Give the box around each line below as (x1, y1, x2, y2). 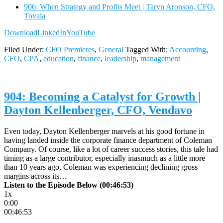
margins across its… (4, 171, 67, 180)
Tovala (24, 11, 45, 20)
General (99, 45, 123, 54)
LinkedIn (37, 28, 66, 37)
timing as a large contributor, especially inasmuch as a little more (4, 153, 205, 162)
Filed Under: (4, 45, 46, 54)
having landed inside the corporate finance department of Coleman (4, 135, 212, 144)
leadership (105, 54, 136, 63)
